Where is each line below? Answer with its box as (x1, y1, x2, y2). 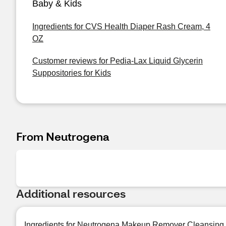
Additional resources (16, 186, 126, 201)
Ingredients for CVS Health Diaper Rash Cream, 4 (32, 22, 210, 31)
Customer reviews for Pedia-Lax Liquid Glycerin (32, 56, 203, 65)
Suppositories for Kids (32, 69, 111, 77)
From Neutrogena (16, 129, 109, 144)
